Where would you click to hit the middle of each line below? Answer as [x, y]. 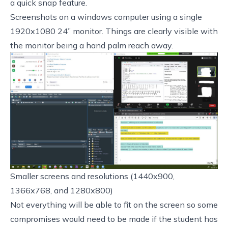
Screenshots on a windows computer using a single [106, 17]
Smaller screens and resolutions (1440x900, [92, 176]
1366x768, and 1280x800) [62, 191]
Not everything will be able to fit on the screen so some [114, 205]
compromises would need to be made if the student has [114, 219]
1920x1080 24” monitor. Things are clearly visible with [114, 31]
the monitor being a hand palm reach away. [92, 45]
